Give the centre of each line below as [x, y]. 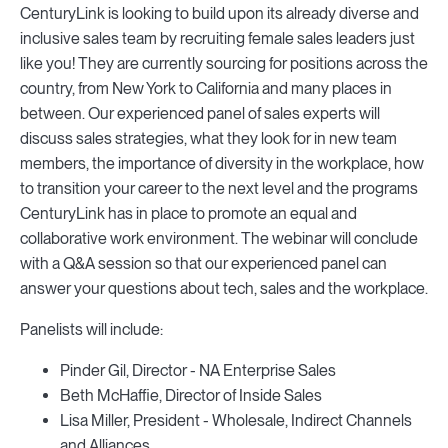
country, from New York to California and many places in [206, 88]
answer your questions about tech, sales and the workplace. [224, 288]
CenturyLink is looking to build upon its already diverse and [219, 13]
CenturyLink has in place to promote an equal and [188, 213]
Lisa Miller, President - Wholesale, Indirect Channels [236, 420]
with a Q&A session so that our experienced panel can [203, 263]
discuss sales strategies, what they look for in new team [208, 138]
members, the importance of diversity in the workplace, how [222, 163]
